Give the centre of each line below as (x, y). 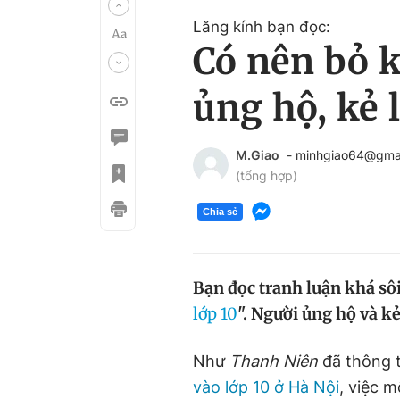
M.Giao (258, 155)
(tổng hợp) (267, 175)
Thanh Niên (274, 361)
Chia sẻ (220, 211)
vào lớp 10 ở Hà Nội (266, 387)
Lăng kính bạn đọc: (262, 27)
